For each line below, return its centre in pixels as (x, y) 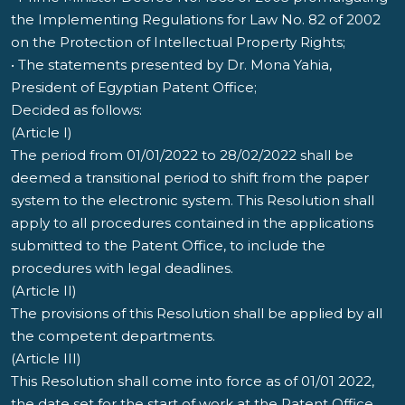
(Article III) (46, 358)
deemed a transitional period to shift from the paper (190, 178)
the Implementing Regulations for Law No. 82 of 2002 (196, 19)
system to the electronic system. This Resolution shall (193, 200)
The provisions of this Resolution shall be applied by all (197, 313)
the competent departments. (113, 336)
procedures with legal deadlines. (122, 268)
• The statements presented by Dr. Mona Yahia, (171, 65)
